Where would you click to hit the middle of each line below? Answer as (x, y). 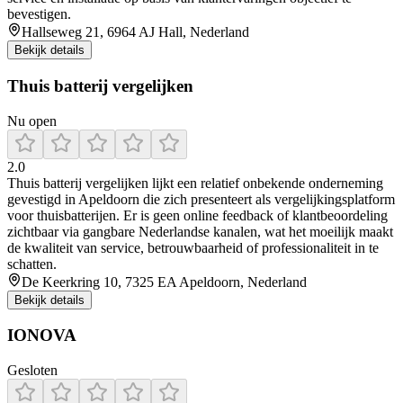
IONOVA (42, 336)
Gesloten (32, 371)
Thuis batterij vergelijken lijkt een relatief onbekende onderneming (195, 183)
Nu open (32, 121)
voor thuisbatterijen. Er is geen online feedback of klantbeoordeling (197, 215)
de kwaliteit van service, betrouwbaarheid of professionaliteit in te (193, 247)
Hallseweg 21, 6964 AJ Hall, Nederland (135, 32)
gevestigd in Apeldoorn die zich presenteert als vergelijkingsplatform (201, 199)
